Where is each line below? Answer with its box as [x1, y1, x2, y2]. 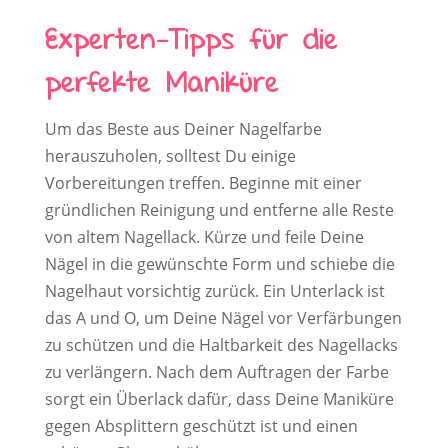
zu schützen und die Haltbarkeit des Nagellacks [44, 334, 398, 357]
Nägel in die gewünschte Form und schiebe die [44, 253, 395, 276]
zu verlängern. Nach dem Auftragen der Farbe [44, 361, 389, 384]
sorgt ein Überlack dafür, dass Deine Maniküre [44, 388, 394, 411]
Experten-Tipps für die [44, 21, 338, 63]
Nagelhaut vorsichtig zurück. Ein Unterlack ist [44, 280, 385, 303]
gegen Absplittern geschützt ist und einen [44, 415, 358, 438]
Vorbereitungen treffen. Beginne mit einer [44, 172, 362, 195]
